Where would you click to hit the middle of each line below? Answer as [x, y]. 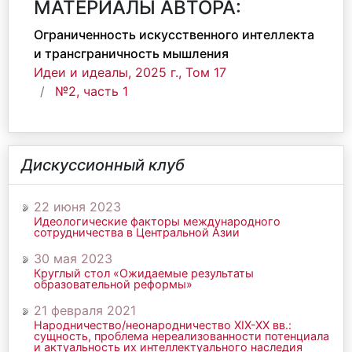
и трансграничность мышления [131, 53]
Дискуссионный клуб [103, 165]
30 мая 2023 [73, 258]
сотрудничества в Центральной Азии [137, 232]
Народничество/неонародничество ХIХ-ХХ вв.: [163, 325]
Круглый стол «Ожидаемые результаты [144, 273]
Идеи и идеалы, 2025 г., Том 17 [130, 72]
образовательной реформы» [113, 284]
